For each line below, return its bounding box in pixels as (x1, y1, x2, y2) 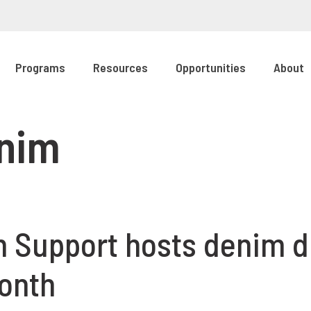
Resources (93, 60, 148, 75)
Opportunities (176, 60, 246, 75)
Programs (15, 60, 65, 75)
